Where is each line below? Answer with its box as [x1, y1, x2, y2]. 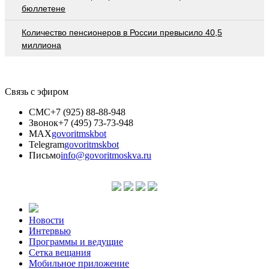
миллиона [22, 40, 61, 50]
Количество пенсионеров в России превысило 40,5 [22, 27, 222, 37]
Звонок [29, 117, 58, 128]
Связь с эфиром [5, 86, 68, 97]
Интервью [29, 225, 71, 236]
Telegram [29, 139, 64, 150]
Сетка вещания [29, 247, 91, 258]
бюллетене [22, 3, 65, 13]
